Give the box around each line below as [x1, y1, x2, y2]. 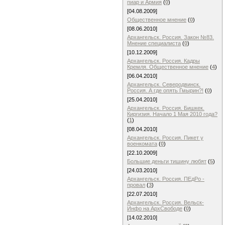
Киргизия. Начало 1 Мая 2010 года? [127, 111, 217, 117]
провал [127, 182, 145, 188]
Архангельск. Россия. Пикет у [127, 135, 203, 141]
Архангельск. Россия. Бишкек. [127, 105, 204, 111]
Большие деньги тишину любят [127, 158, 206, 164]
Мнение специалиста [127, 40, 181, 46]
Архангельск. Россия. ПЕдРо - [127, 176, 204, 182]
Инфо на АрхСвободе [127, 205, 182, 211]
